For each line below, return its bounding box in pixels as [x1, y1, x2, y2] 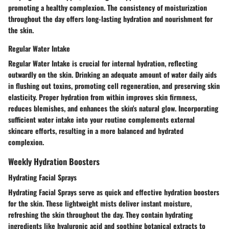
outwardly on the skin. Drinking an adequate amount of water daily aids [8, 69, 217, 80]
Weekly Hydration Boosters [8, 155, 100, 168]
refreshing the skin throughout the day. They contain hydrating [8, 209, 193, 220]
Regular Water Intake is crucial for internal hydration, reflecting [8, 58, 197, 69]
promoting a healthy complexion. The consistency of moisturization [8, 2, 207, 13]
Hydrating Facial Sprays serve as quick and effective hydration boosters [8, 187, 219, 198]
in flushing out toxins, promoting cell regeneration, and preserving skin [8, 80, 220, 91]
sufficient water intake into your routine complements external [8, 114, 195, 125]
